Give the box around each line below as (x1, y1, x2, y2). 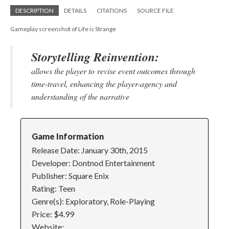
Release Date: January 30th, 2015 (31, 145, 148, 155)
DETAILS (64, 7, 86, 14)
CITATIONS (97, 7, 127, 14)
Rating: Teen (31, 183, 75, 193)
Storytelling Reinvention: (31, 48, 159, 65)
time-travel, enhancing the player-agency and (31, 78, 177, 89)
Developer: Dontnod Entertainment (31, 157, 155, 168)
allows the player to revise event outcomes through (31, 65, 195, 76)
